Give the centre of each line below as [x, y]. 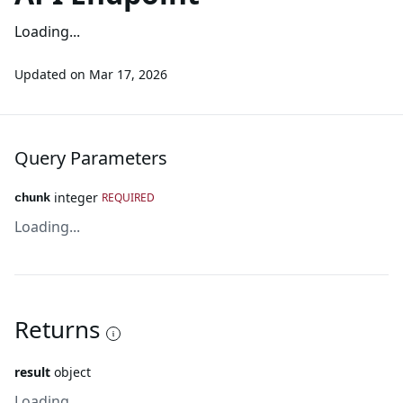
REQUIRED [128, 197]
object [72, 372]
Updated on [50, 74]
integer [76, 197]
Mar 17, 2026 [128, 74]
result [32, 372]
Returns [57, 329]
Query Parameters [91, 158]
